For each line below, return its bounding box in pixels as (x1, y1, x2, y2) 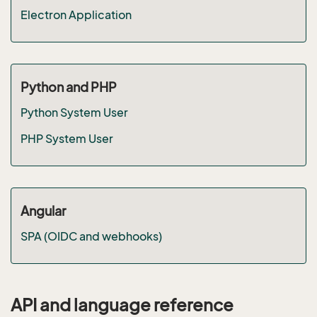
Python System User (20, 105, 128, 120)
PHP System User (20, 131, 113, 146)
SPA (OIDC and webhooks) (20, 229, 162, 243)
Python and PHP (20, 79, 117, 95)
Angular (20, 202, 66, 219)
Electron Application (20, 7, 132, 22)
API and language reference (11, 295, 234, 315)
